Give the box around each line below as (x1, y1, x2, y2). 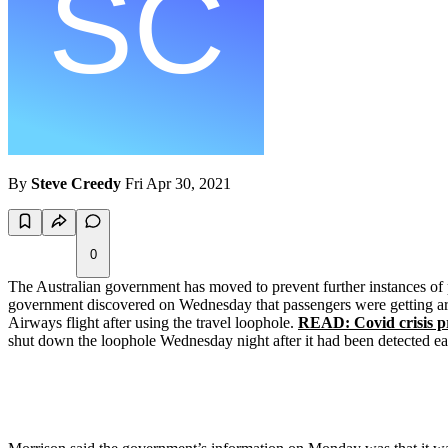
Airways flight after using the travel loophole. (8, 314, 298, 332)
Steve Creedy (31, 175, 121, 193)
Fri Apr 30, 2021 (125, 175, 231, 193)
